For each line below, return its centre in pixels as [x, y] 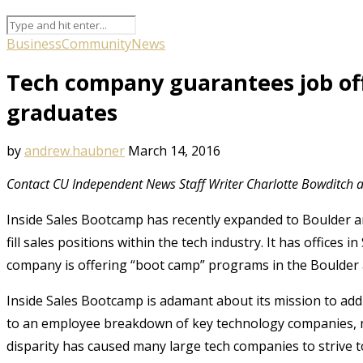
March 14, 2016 [174, 150]
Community [96, 43]
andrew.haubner [75, 150]
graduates [62, 112]
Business [34, 43]
